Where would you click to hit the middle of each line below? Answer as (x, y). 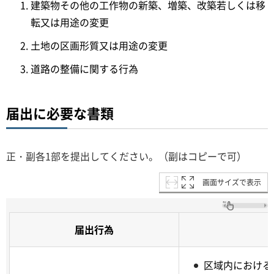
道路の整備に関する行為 (84, 68)
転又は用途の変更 (70, 22)
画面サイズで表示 (232, 182)
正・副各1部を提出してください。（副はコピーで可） (126, 156)
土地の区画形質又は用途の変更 (99, 45)
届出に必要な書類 (60, 113)
